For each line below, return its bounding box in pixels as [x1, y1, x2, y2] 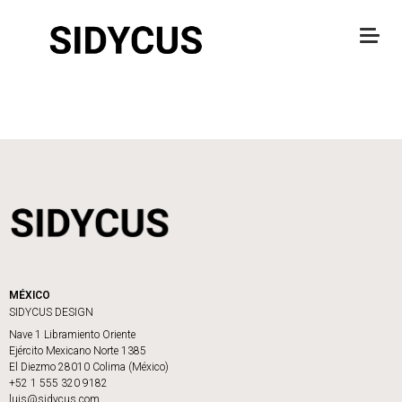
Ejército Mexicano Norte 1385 [9, 345, 146, 358]
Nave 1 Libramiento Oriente [9, 328, 135, 342]
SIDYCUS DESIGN [9, 306, 93, 319]
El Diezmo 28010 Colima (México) [9, 361, 169, 374]
